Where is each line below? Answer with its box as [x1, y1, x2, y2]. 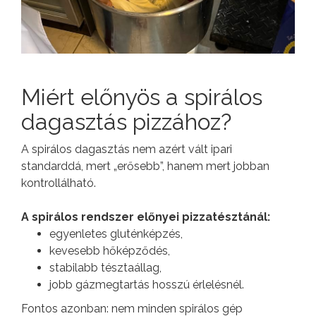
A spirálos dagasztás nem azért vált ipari [21, 142, 232, 157]
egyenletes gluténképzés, [49, 227, 183, 241]
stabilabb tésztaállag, [49, 261, 162, 275]
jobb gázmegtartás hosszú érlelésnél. [49, 278, 244, 292]
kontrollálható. [21, 176, 96, 190]
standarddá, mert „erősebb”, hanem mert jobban [21, 159, 269, 174]
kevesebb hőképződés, [49, 244, 170, 258]
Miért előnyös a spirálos [21, 84, 262, 111]
